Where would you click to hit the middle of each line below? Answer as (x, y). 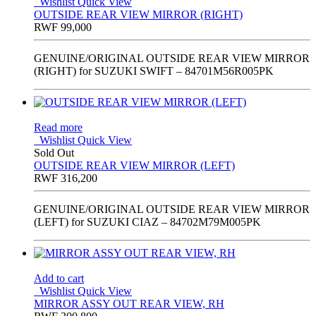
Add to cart (59, 279)
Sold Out (54, 153)
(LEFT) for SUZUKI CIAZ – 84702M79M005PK (147, 222)
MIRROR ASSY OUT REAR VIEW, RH (129, 304)
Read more (58, 128)
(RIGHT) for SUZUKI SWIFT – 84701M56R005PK (154, 71)
